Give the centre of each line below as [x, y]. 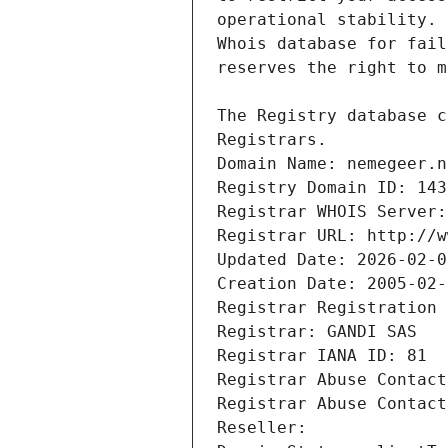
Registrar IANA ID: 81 [322, 356]
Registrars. [272, 140]
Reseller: [267, 428]
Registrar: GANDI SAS [317, 332]
